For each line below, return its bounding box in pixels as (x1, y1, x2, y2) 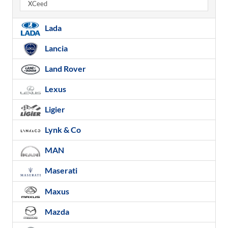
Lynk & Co (43, 125, 81, 135)
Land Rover (43, 63, 86, 73)
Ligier (43, 104, 65, 115)
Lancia (43, 43, 68, 53)
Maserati (43, 165, 77, 176)
